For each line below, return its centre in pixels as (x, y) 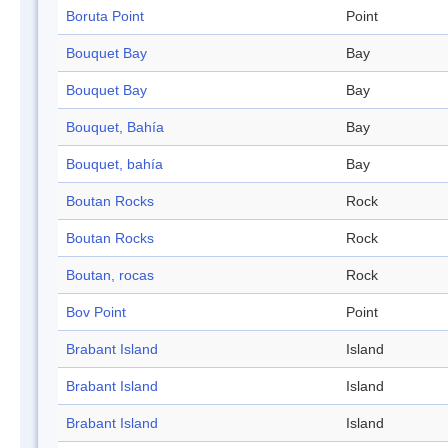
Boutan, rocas (110, 275)
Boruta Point (105, 16)
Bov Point (96, 312)
